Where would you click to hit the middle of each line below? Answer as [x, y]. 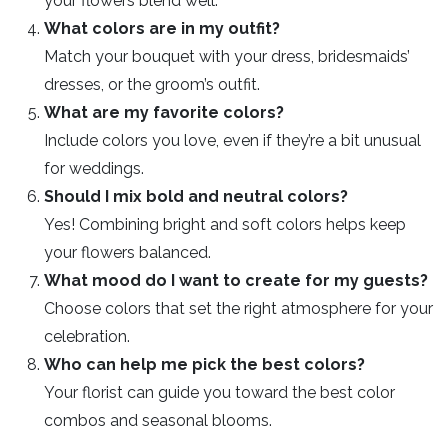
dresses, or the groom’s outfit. [152, 84]
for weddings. [94, 168]
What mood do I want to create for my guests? [236, 280]
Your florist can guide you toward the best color [219, 392]
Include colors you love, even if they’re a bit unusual [232, 140]
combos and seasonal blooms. [158, 420]
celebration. [87, 336]
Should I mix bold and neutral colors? [196, 196]
